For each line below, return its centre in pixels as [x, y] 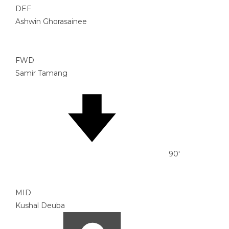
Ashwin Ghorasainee [51, 22]
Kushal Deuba [40, 206]
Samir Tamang [41, 73]
